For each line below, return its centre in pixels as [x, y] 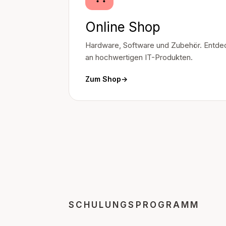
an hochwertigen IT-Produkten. [139, 57]
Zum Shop [103, 79]
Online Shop [123, 27]
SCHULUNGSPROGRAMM [134, 205]
